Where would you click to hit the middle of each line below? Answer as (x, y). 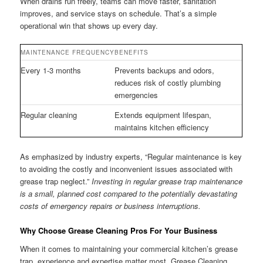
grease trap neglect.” (56, 181)
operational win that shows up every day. (89, 26)
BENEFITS (132, 53)
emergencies (136, 95)
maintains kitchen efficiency (162, 127)
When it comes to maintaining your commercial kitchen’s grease (129, 249)
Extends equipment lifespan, (163, 115)
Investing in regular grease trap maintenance (167, 181)
